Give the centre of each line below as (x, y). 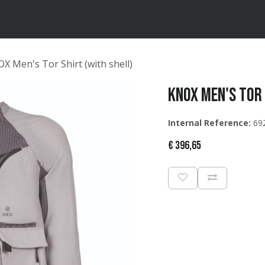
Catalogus (77, 19)
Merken (35, 19)
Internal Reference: (209, 123)
